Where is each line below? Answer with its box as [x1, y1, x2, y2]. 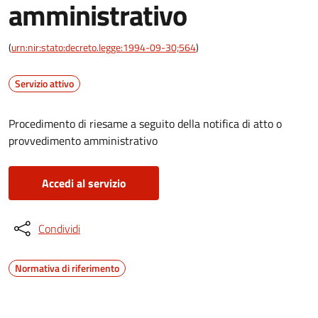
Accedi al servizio [41, 175, 126, 192]
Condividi [38, 220, 80, 237]
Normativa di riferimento [15, 261, 119, 275]
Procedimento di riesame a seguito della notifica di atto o [9, 115, 282, 132]
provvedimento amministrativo [9, 132, 158, 149]
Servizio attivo [15, 76, 74, 91]
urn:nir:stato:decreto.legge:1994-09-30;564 [11, 40, 196, 55]
